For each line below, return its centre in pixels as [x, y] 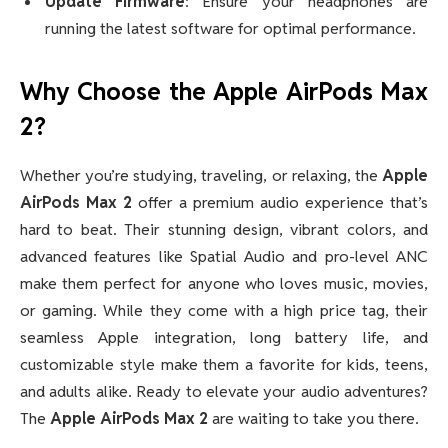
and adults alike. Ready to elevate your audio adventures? [224, 392]
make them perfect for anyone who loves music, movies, [224, 284]
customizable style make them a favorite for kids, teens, [224, 365]
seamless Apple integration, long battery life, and [224, 338]
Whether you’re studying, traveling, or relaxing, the [201, 176]
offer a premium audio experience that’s [280, 203]
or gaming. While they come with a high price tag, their [224, 311]
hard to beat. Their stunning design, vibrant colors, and [224, 230]
